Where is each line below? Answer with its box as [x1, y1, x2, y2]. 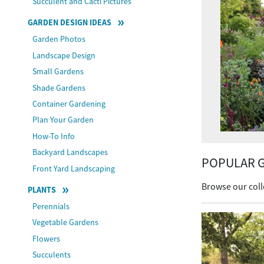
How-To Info [32, 130, 75, 141]
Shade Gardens [32, 82, 86, 93]
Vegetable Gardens [32, 217, 99, 228]
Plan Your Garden [32, 114, 94, 126]
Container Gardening [32, 98, 106, 109]
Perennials [32, 200, 70, 212]
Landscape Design [32, 49, 96, 61]
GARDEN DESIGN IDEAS [28, 16, 111, 28]
